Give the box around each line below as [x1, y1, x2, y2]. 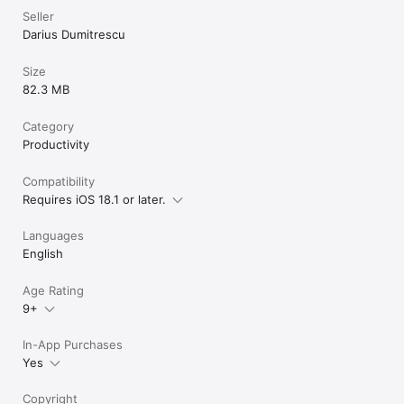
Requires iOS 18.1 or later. [23, 192, 166, 207]
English [23, 246, 63, 262]
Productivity [23, 137, 89, 152]
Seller [23, 9, 54, 24]
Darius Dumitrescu [23, 27, 125, 42]
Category [23, 119, 74, 134]
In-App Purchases [23, 337, 123, 353]
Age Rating [23, 283, 84, 298]
